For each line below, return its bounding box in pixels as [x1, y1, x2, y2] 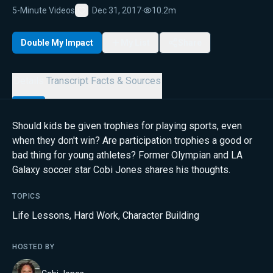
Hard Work [74, 210, 118, 221]
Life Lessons [12, 210, 69, 221]
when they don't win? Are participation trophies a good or [12, 135, 252, 146]
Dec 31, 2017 [92, 5, 141, 15]
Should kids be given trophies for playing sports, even [12, 120, 242, 132]
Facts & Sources [91, 75, 161, 87]
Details [13, 75, 44, 87]
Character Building [122, 210, 199, 221]
